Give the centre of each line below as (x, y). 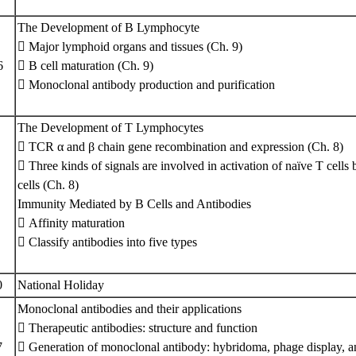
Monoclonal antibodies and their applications (130, 309)
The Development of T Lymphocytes (110, 128)
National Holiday (64, 285)
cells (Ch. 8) (48, 185)
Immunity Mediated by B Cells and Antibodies (134, 204)
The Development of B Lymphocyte (108, 27)
